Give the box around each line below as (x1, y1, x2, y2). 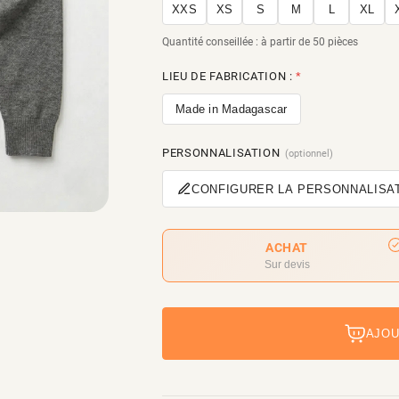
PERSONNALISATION (162, 146, 281, 159)
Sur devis (264, 258, 310, 271)
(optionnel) (285, 148, 334, 159)
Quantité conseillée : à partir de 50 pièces (162, 36, 358, 48)
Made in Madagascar (175, 102, 288, 116)
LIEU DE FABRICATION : (162, 69, 297, 83)
